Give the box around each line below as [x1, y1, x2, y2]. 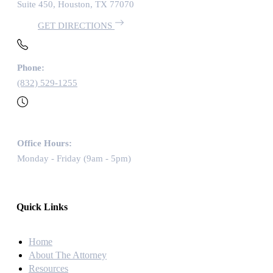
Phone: [17, 63, 44, 73]
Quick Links [16, 202, 68, 213]
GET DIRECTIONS [38, 21, 115, 31]
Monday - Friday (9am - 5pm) [17, 154, 131, 164]
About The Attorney [29, 249, 107, 260]
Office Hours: [17, 138, 72, 149]
